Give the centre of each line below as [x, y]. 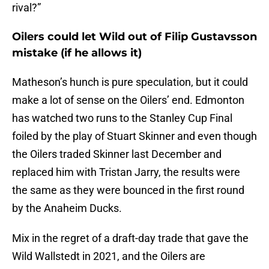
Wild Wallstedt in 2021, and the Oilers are [109, 256]
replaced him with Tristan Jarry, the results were [126, 172]
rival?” [26, 8]
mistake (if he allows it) [77, 53]
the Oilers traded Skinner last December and [117, 154]
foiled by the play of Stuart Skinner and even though [134, 136]
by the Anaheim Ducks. [67, 208]
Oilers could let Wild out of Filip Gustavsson [134, 37]
